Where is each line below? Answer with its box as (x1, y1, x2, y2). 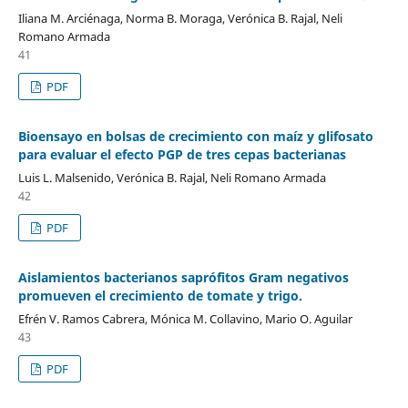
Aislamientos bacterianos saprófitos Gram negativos (17, 268, 349, 286)
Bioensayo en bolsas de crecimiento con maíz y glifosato (17, 127, 373, 145)
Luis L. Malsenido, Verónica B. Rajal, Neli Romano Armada (17, 168, 326, 186)
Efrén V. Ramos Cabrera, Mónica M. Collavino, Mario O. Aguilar (17, 310, 352, 327)
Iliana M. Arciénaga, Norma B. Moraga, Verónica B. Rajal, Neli (17, 9, 342, 26)
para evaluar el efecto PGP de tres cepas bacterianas (17, 145, 346, 163)
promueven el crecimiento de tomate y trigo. (17, 286, 302, 304)
